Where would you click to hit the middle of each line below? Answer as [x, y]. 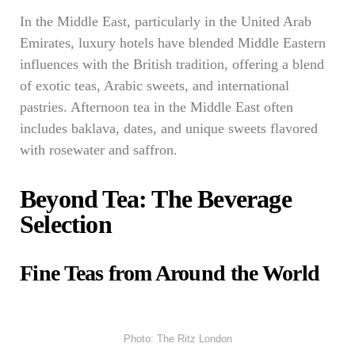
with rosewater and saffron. [99, 150]
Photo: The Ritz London [177, 339]
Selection [66, 224]
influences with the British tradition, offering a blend [172, 64]
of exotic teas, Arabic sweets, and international [155, 86]
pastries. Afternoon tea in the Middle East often [157, 107]
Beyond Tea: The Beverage [156, 199]
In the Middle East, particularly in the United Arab [166, 21]
